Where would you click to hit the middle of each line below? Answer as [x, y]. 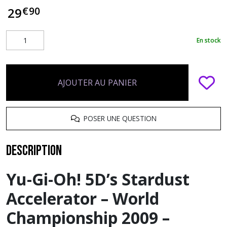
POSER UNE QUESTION [118, 118]
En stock [209, 40]
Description [34, 151]
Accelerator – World [83, 198]
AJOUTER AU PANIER [97, 83]
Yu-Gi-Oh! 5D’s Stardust [98, 179]
